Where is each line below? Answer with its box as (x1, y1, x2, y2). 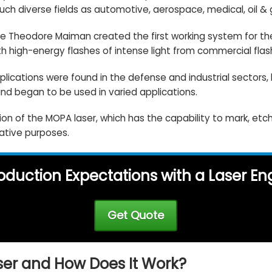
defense (127, 70, 166, 84)
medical (206, 3, 243, 16)
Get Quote (107, 208, 165, 223)
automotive (93, 3, 149, 16)
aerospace (152, 3, 203, 16)
